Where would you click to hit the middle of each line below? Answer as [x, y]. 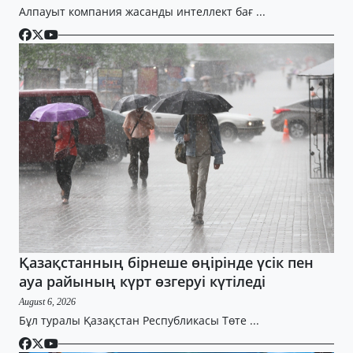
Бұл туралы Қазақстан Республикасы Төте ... [139, 320]
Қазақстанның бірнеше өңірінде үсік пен [166, 262]
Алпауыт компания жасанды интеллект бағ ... [142, 11]
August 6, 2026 [47, 302]
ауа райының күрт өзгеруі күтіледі [142, 281]
